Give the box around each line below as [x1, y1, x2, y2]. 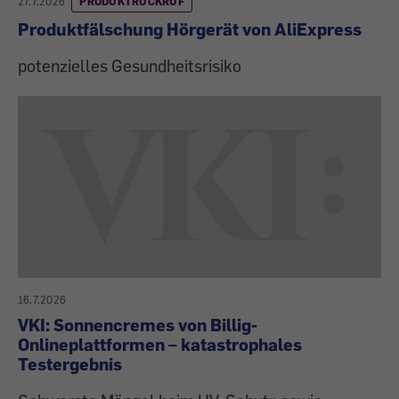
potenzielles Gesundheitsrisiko [18, 55, 241, 77]
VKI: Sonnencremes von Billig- [18, 314, 257, 336]
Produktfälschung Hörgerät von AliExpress [18, 19, 362, 40]
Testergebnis [18, 354, 122, 375]
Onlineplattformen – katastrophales [18, 334, 302, 355]
